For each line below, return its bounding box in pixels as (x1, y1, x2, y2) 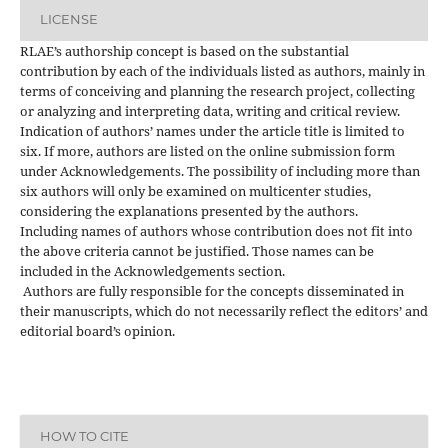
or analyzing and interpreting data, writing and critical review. (19, 101, 400, 120)
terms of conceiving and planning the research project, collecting (19, 81, 415, 100)
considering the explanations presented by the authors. (19, 201, 358, 220)
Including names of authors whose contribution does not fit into (19, 221, 413, 240)
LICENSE (39, 11, 98, 28)
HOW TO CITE (39, 428, 129, 445)
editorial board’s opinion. (19, 321, 175, 340)
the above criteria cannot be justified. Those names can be (19, 241, 374, 260)
